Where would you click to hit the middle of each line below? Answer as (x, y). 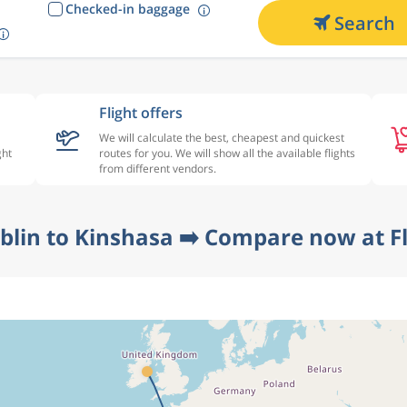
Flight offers (141, 113)
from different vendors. (158, 169)
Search (364, 23)
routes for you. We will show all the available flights (227, 153)
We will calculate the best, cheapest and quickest (222, 138)
